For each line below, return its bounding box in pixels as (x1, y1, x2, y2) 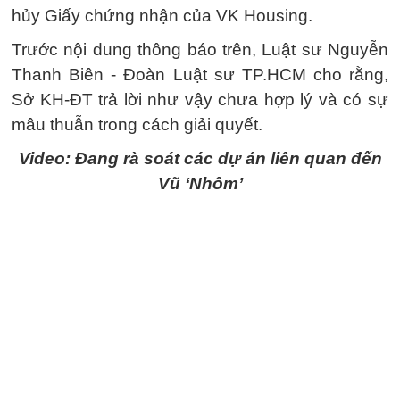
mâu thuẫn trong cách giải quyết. (12, 114, 262, 134)
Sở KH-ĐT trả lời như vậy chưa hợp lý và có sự (12, 89, 388, 109)
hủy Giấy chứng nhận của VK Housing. (12, 5, 312, 25)
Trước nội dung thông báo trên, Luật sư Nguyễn (12, 39, 388, 59)
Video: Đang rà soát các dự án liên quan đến (18, 148, 382, 168)
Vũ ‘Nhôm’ (157, 173, 243, 193)
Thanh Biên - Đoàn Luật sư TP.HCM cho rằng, (12, 64, 388, 84)
